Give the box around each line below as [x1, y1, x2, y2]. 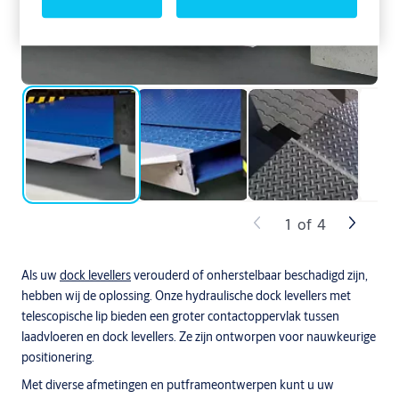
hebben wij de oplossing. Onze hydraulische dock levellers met [21, 288, 351, 304]
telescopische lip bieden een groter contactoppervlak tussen [21, 308, 339, 324]
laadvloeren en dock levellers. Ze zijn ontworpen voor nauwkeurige [21, 329, 376, 345]
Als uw [21, 267, 60, 283]
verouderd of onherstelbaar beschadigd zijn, [131, 267, 368, 283]
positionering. [21, 349, 94, 365]
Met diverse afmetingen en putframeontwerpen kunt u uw [21, 377, 334, 393]
